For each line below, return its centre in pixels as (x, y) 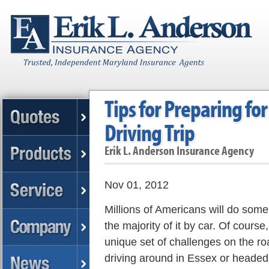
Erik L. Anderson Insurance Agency (179, 150)
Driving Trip (149, 132)
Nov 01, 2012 (136, 185)
